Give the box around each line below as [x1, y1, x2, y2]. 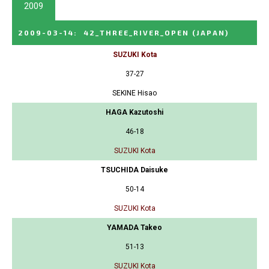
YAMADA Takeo [107, 223, 162, 232]
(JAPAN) [192, 28, 229, 37]
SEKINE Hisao [112, 89, 157, 98]
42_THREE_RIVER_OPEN [83, 28, 189, 37]
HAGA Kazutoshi [106, 108, 163, 117]
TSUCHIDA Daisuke [101, 166, 168, 175]
